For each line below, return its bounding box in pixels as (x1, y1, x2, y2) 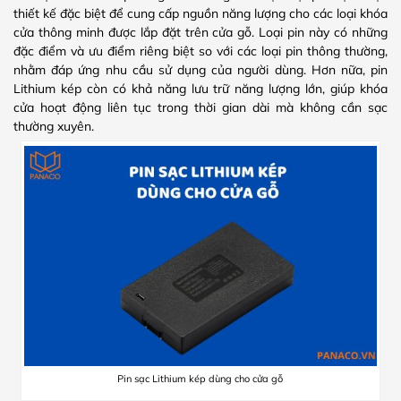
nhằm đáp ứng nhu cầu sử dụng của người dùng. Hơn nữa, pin (13, 61, 388, 78)
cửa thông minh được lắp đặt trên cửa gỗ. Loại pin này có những (13, 23, 388, 40)
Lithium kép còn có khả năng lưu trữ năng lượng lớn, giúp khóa (13, 80, 388, 97)
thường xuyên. (13, 117, 94, 134)
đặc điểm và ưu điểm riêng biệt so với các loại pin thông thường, (13, 42, 388, 59)
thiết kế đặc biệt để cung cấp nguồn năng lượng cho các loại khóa (13, 4, 388, 21)
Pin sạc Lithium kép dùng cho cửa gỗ (117, 372, 284, 386)
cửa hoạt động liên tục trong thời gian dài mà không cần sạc (13, 98, 388, 115)
